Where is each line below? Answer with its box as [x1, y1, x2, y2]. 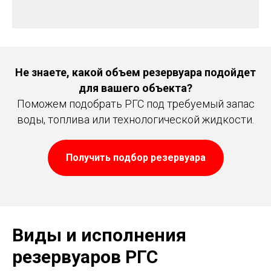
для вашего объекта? [79, 82, 192, 95]
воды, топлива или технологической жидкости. [17, 113, 254, 126]
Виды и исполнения [12, 224, 186, 246]
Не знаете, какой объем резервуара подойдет [15, 66, 256, 79]
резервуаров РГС [12, 246, 158, 268]
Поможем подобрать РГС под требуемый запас [16, 97, 255, 111]
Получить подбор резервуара [65, 152, 206, 164]
